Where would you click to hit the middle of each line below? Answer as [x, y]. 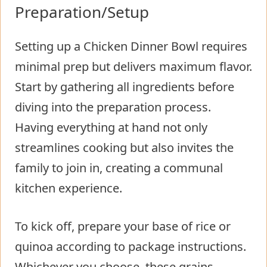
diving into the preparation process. [113, 107]
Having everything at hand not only [111, 127]
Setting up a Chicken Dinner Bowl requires [131, 46]
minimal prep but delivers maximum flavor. [133, 66]
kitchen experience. [69, 188]
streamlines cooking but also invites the [124, 147]
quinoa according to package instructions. [131, 246]
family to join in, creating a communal [119, 167]
